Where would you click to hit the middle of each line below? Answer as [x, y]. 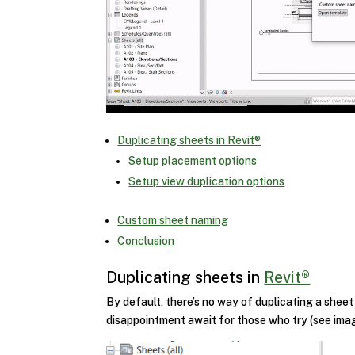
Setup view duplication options [207, 181]
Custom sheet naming [173, 220]
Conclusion [146, 240]
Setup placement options [193, 160]
